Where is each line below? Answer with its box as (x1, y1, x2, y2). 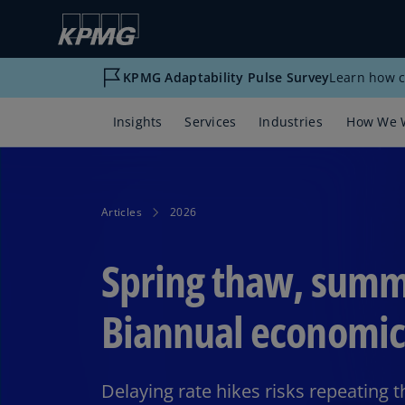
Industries (259, 113, 323, 130)
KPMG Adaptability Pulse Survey (123, 69, 330, 86)
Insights (112, 113, 163, 130)
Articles (101, 204, 142, 220)
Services (184, 113, 237, 130)
